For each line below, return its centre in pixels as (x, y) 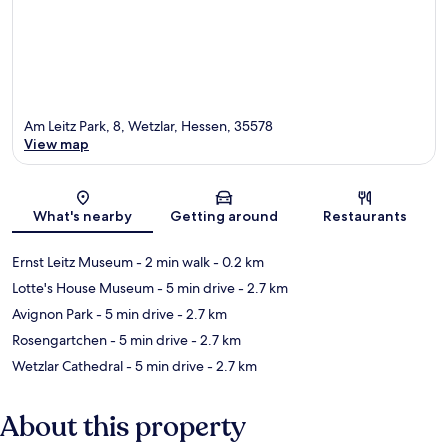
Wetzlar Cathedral (67, 365)
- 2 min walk (171, 261)
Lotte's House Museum (83, 287)
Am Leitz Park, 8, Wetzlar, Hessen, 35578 (148, 125)
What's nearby (83, 215)
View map (56, 143)
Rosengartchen (59, 339)
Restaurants (365, 215)
